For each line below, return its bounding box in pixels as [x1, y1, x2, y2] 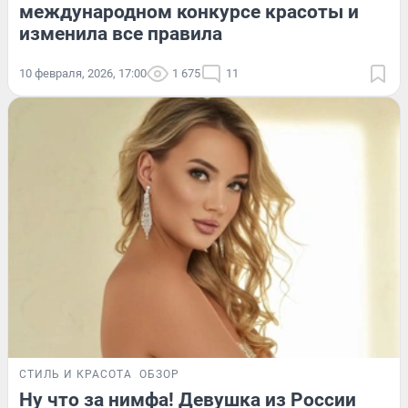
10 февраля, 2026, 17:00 [19, 66, 147, 80]
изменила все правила [19, 22, 222, 45]
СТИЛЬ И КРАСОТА [19, 368, 132, 382]
